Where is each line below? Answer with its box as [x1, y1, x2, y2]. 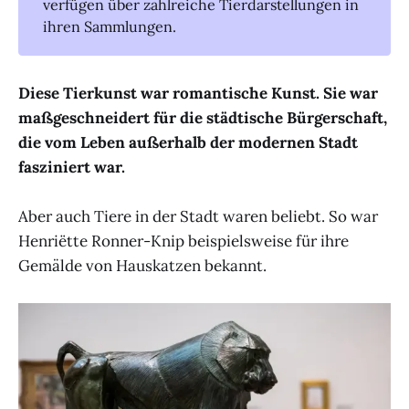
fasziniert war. [18, 156, 125, 177]
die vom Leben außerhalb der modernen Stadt [18, 131, 358, 152]
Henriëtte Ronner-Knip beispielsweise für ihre [18, 230, 349, 251]
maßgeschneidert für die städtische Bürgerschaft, [18, 107, 387, 128]
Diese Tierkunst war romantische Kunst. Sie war [18, 82, 378, 103]
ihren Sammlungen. [43, 17, 177, 37]
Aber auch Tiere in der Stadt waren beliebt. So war [18, 205, 378, 226]
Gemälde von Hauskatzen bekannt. [18, 255, 267, 276]
